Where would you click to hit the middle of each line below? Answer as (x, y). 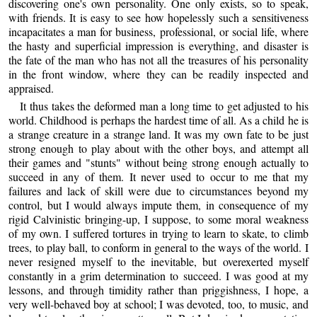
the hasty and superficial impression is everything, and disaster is (158, 45)
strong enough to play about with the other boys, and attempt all (158, 148)
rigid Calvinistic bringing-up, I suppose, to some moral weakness (158, 219)
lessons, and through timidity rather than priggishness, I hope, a (158, 289)
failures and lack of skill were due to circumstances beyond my (158, 190)
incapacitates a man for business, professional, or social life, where (158, 31)
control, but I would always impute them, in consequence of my (158, 204)
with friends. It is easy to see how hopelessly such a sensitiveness (158, 17)
